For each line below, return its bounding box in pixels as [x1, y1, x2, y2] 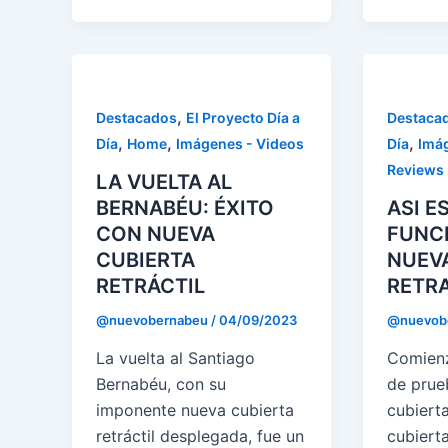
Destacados [96, 109, 177, 127]
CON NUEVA [96, 222, 215, 247]
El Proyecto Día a [186, 109, 300, 127]
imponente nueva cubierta [96, 399, 294, 420]
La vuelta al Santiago [96, 347, 255, 368]
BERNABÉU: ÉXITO [96, 196, 274, 221]
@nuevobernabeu [96, 312, 211, 329]
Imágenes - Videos [176, 135, 304, 153]
